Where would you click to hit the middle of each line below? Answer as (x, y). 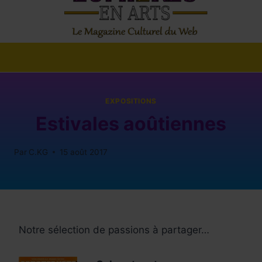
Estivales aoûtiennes (131, 124)
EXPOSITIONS (131, 101)
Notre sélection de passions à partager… (114, 230)
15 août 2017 (84, 152)
